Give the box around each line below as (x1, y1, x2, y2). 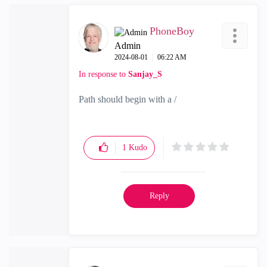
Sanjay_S (128, 70, 162, 79)
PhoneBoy (150, 25, 194, 37)
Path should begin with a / (79, 94, 176, 104)
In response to (79, 70, 128, 79)
